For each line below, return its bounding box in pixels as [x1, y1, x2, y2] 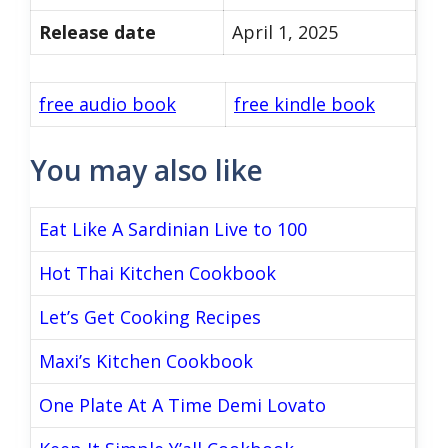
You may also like [30, 151, 263, 189]
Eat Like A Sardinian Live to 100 [39, 217, 307, 241]
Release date [39, 20, 156, 44]
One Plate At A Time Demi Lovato [39, 393, 326, 417]
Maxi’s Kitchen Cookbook [39, 349, 253, 373]
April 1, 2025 [232, 20, 338, 44]
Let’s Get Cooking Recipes [39, 305, 261, 329]
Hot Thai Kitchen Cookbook [39, 261, 276, 285]
